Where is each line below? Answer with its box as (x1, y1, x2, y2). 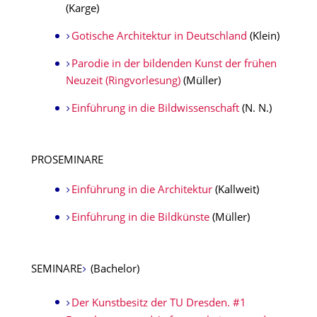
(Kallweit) (212, 185, 259, 196)
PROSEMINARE (31, 156, 103, 166)
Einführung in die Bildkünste (71, 213, 209, 224)
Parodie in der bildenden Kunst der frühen (71, 59, 277, 70)
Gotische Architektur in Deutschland (71, 32, 250, 42)
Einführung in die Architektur (71, 185, 212, 196)
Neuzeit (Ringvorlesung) (66, 76, 183, 87)
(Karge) (66, 4, 99, 15)
